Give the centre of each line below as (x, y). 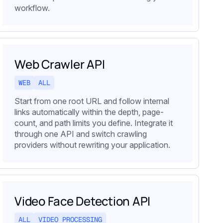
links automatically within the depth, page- (89, 112)
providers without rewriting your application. (92, 145)
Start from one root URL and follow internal (92, 101)
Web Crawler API (60, 64)
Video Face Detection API (83, 201)
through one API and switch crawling (81, 134)
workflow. (32, 8)
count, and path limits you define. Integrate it (94, 123)
